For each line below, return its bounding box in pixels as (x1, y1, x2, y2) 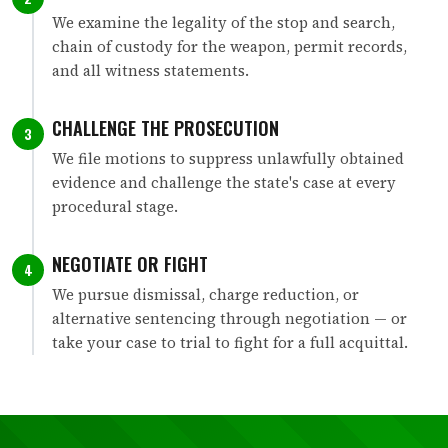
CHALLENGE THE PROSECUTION (52, 114, 279, 141)
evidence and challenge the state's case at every (52, 171, 396, 193)
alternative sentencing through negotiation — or (52, 307, 407, 329)
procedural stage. (52, 195, 178, 217)
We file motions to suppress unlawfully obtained (52, 147, 404, 169)
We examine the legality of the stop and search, (52, 11, 395, 33)
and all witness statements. (52, 59, 249, 81)
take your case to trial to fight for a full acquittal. (52, 331, 408, 353)
